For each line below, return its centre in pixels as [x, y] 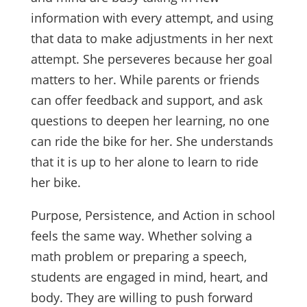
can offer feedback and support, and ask [146, 100]
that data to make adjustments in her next [151, 39]
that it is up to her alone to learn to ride [144, 162]
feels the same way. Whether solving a [141, 236]
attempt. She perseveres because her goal [151, 59]
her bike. [57, 183]
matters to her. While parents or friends [145, 80]
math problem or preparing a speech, [138, 257]
